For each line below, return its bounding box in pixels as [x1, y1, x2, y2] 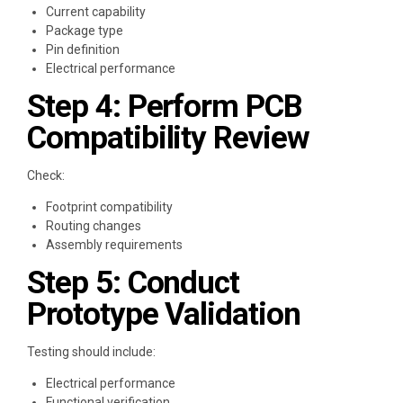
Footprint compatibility [46, 199, 173, 214]
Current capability [46, 4, 146, 19]
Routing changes [46, 218, 141, 233]
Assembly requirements [46, 237, 183, 252]
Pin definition [46, 41, 120, 57]
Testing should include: [27, 344, 156, 359]
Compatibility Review [27, 119, 309, 157]
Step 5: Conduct [27, 264, 240, 301]
